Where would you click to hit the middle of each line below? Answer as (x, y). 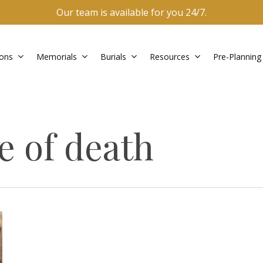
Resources (170, 57)
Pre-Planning (237, 57)
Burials (113, 57)
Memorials (57, 57)
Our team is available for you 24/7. (131, 12)
